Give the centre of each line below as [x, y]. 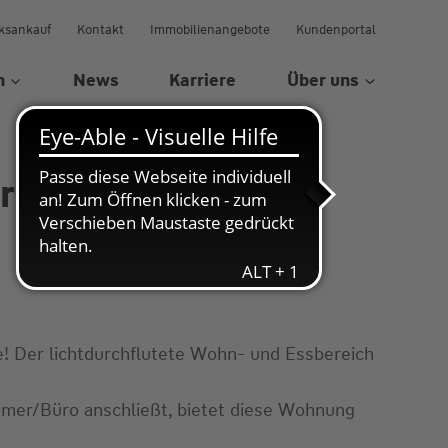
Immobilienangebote [210, 29]
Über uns [323, 79]
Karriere [203, 79]
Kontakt [100, 29]
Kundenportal [336, 29]
